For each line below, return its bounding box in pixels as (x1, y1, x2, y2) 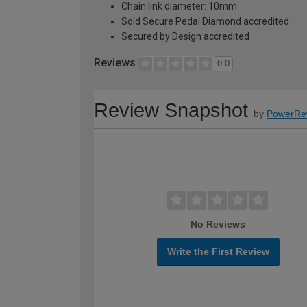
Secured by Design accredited (121, 31, 249, 42)
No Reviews (191, 219, 246, 230)
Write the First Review (167, 246, 269, 258)
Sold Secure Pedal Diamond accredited (121, 16, 289, 27)
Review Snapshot (94, 99, 248, 122)
